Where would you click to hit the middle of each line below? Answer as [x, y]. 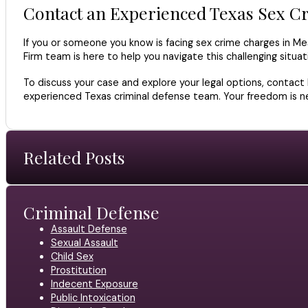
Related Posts [74, 157]
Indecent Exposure [94, 284]
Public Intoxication [93, 298]
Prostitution [78, 271]
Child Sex [72, 257]
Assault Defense [89, 229]
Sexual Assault [84, 243]
